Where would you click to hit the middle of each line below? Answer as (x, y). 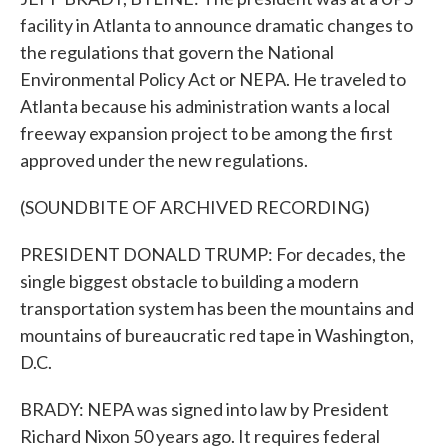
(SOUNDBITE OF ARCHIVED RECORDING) (195, 207)
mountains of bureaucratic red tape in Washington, (217, 335)
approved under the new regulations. (164, 160)
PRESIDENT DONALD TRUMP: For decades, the (213, 254)
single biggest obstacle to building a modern (189, 281)
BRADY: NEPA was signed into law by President (204, 409)
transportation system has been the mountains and (217, 308)
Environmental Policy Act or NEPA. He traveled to (213, 79)
